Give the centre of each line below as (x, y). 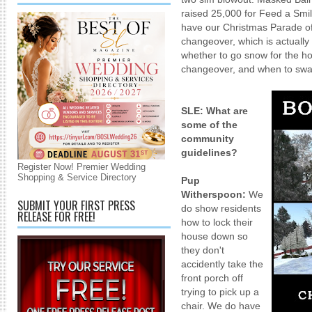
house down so (214, 236)
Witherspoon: (215, 194)
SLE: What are (214, 111)
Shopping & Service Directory (77, 177)
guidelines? (209, 153)
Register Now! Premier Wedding (81, 167)
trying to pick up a (220, 292)
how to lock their (217, 222)
